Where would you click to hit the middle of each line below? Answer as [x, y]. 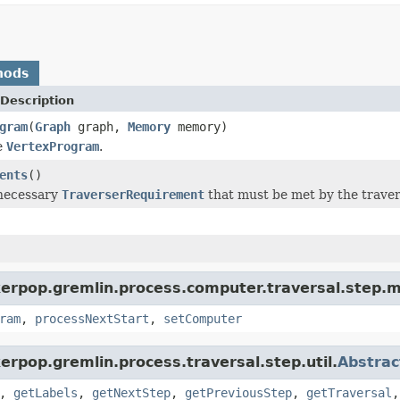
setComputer [203, 318]
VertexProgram [53, 146]
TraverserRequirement [133, 194]
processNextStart [92, 318]
